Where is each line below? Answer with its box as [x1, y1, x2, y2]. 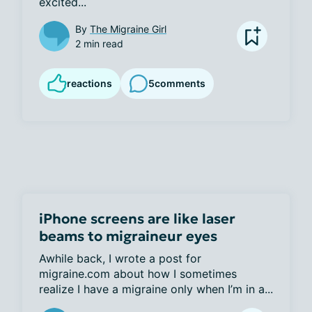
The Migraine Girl [90, 22, 166, 35]
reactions [67, 77, 112, 89]
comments [155, 77, 205, 90]
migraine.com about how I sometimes [39, 266, 237, 281]
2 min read [75, 37, 123, 49]
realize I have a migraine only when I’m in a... [39, 281, 273, 296]
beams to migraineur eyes [39, 226, 217, 245]
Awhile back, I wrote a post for [39, 251, 201, 265]
